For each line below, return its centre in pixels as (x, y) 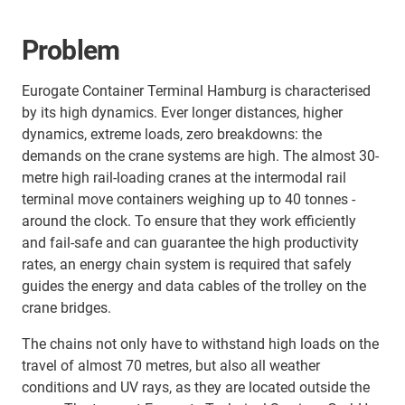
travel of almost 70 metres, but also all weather (171, 365)
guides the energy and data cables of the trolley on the (194, 286)
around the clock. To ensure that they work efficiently (189, 221)
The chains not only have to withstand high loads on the (200, 344)
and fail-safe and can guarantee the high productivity (190, 242)
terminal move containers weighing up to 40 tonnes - (188, 199)
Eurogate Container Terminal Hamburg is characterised (196, 90)
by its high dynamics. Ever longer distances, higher (182, 112)
